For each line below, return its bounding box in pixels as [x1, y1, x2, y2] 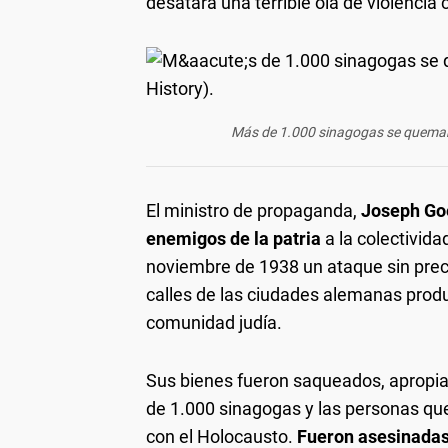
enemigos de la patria [146, 228, 321, 250]
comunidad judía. [146, 312, 282, 334]
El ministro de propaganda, [146, 200, 361, 222]
